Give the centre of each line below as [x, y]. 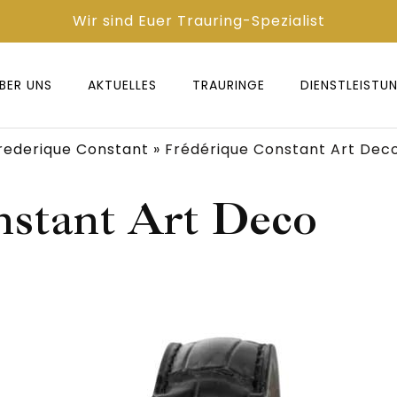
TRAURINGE [229, 85]
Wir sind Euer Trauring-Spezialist [198, 21]
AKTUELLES [122, 85]
